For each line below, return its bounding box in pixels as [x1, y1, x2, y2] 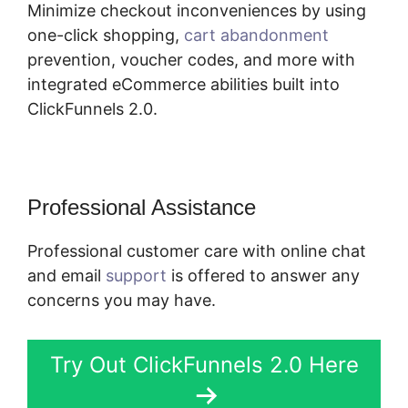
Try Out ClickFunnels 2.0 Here [49, 352, 359, 379]
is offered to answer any [167, 266, 360, 286]
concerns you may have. [27, 291, 216, 311]
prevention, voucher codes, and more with [27, 50, 355, 70]
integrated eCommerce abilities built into [27, 75, 340, 95]
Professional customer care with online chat [27, 241, 366, 261]
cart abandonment [184, 25, 329, 46]
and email [27, 266, 106, 286]
